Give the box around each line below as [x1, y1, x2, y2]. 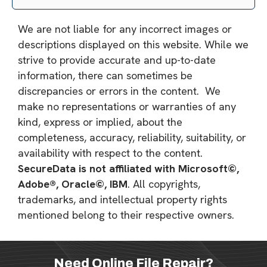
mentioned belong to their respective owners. [18, 208, 234, 222]
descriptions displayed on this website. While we [18, 38, 249, 51]
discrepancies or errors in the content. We [18, 84, 221, 98]
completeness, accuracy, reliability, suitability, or [18, 131, 246, 144]
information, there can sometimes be [18, 69, 193, 82]
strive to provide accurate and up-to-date [18, 53, 216, 67]
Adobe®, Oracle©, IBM [18, 177, 128, 191]
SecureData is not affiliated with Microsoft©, [18, 162, 239, 175]
